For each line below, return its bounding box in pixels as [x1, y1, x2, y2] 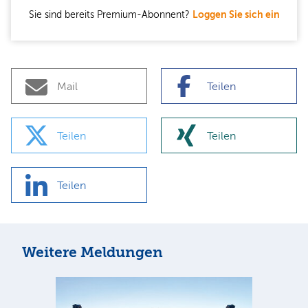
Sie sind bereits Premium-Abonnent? [28, 8, 192, 20]
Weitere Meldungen [22, 243, 163, 261]
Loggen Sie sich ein [192, 8, 280, 20]
